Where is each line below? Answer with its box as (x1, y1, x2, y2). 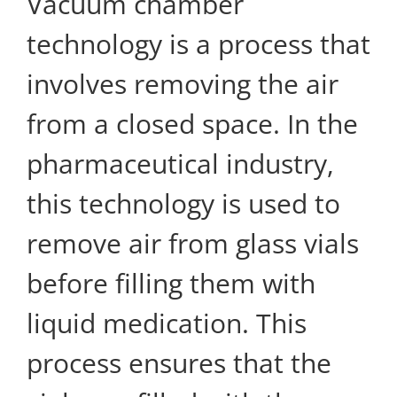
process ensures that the (27, 344, 331, 381)
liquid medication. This (27, 304, 307, 341)
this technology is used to (27, 184, 340, 222)
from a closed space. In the (27, 105, 358, 142)
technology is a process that (27, 25, 370, 62)
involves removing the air (27, 65, 339, 102)
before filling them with (27, 264, 315, 301)
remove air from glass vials (27, 224, 359, 261)
